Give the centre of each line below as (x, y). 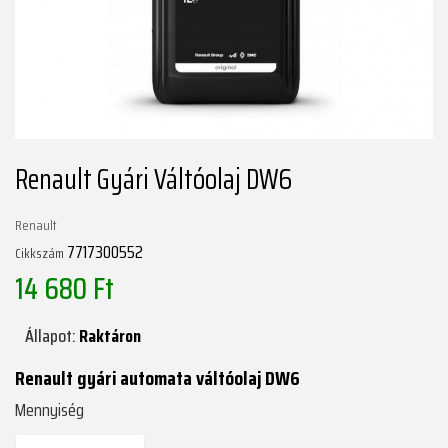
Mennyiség (49, 410)
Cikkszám (39, 253)
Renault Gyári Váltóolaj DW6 (153, 179)
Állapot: (50, 336)
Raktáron (110, 336)
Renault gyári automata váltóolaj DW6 (157, 378)
